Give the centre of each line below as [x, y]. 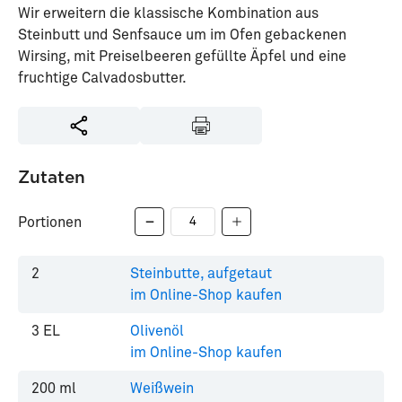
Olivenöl [157, 331]
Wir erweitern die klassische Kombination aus [168, 13]
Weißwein [162, 389]
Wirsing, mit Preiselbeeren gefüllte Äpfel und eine [182, 57]
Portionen [50, 223]
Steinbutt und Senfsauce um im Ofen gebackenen [182, 35]
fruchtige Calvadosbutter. [102, 78]
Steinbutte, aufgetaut [201, 274]
